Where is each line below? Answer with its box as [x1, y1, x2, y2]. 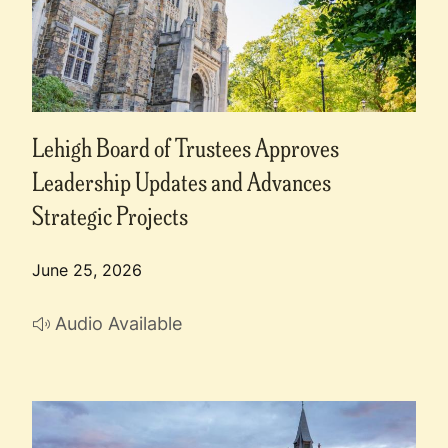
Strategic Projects [32, 196, 188, 232]
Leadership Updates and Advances [32, 162, 331, 198]
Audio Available [55, 309, 182, 336]
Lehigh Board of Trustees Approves [32, 128, 339, 164]
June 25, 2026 [32, 258, 142, 281]
